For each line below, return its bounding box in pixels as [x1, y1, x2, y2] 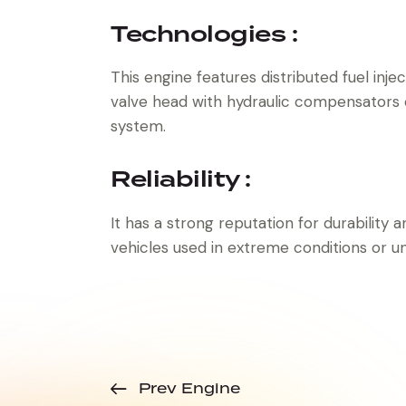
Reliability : [111, 163, 251, 196]
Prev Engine [139, 379, 240, 398]
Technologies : [111, 17, 298, 50]
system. [111, 116, 166, 137]
